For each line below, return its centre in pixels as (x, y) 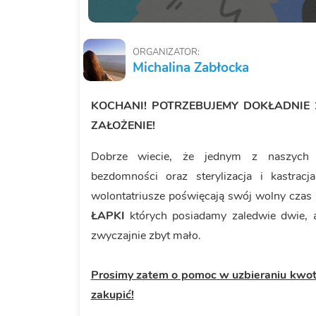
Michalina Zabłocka (190, 68)
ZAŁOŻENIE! (123, 126)
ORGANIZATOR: (166, 53)
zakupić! (112, 295)
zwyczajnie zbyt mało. (147, 236)
